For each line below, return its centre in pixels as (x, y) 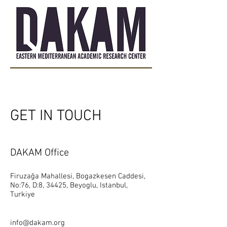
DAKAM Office (40, 153)
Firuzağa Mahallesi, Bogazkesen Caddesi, (78, 176)
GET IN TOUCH (56, 116)
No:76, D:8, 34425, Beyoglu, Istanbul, (69, 185)
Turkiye (23, 195)
